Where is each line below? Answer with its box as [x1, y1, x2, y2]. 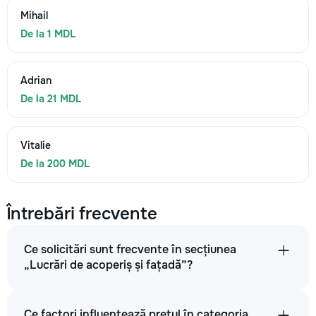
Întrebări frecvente [7, 203, 157, 224]
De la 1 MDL [20, 28, 75, 40]
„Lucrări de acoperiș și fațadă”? [24, 257, 193, 272]
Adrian [20, 74, 51, 87]
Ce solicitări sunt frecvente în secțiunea [24, 242, 236, 257]
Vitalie [20, 139, 51, 152]
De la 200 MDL [20, 157, 90, 170]
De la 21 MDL [20, 92, 81, 105]
